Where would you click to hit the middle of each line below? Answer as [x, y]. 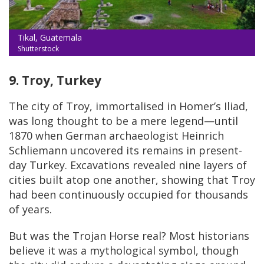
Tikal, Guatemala [50, 37]
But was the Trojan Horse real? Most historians [129, 235]
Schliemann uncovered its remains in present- [126, 150]
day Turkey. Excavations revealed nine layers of [128, 165]
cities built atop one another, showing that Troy [132, 179]
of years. [30, 209]
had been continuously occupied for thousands [128, 194]
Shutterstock [38, 48]
